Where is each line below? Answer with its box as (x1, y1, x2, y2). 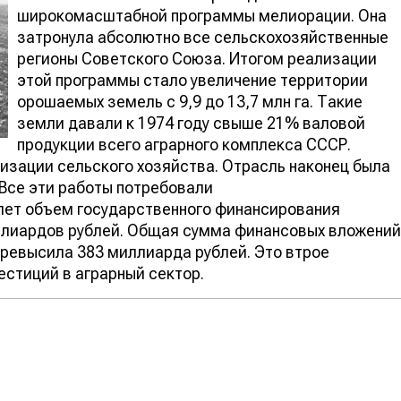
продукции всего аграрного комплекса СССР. (17, 134, 351, 154)
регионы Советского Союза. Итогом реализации (17, 48, 377, 68)
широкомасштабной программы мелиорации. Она (17, 5, 387, 25)
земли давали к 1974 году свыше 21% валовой (17, 113, 365, 132)
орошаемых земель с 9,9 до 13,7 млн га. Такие (17, 91, 363, 111)
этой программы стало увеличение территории (17, 70, 368, 90)
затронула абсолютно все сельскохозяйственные (17, 27, 388, 47)
